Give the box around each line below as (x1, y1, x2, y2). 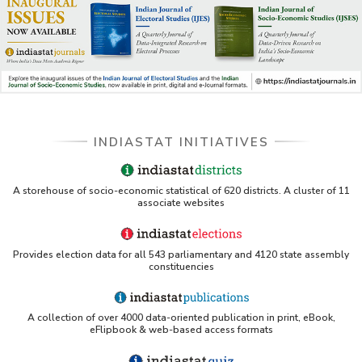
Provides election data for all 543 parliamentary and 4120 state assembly (13, 247, 349, 261)
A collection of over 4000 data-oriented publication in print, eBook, (27, 310, 335, 324)
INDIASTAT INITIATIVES (93, 134, 269, 151)
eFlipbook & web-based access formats (89, 322, 273, 336)
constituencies (148, 259, 214, 273)
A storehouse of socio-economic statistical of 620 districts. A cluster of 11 (12, 184, 350, 198)
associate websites (137, 196, 225, 210)
